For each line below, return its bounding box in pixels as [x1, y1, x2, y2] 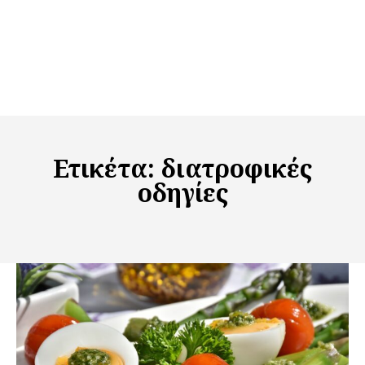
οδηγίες [137, 176, 228, 210]
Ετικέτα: [53, 152, 161, 186]
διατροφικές [161, 152, 312, 186]
